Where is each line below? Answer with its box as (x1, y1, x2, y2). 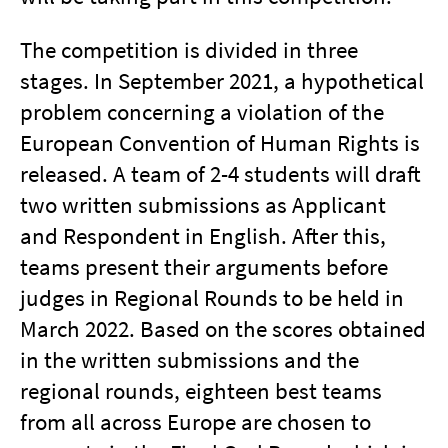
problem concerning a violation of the (20, 97, 384, 126)
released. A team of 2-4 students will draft (20, 159, 421, 188)
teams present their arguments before (20, 252, 388, 281)
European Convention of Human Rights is (20, 128, 420, 157)
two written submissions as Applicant (20, 190, 386, 219)
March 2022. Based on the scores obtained (20, 314, 426, 343)
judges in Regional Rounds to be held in (20, 283, 404, 312)
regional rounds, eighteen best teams (20, 376, 382, 405)
